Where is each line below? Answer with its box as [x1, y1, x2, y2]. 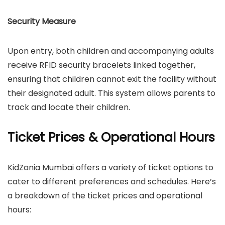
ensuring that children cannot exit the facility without [8, 73, 216, 85]
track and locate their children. [8, 101, 130, 113]
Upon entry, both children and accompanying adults [8, 45, 214, 57]
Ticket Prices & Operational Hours [8, 129, 215, 146]
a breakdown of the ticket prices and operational [8, 190, 202, 201]
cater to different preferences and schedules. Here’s [8, 176, 216, 187]
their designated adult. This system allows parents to [8, 87, 215, 99]
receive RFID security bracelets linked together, [8, 59, 195, 71]
